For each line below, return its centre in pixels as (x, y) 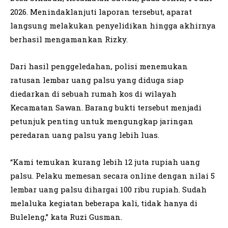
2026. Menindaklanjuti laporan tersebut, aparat (101, 12)
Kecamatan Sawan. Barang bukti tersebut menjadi (106, 108)
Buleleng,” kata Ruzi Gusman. (66, 217)
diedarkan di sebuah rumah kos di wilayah (93, 94)
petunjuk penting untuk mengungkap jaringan (102, 121)
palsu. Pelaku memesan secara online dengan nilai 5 (112, 176)
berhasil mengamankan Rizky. (69, 39)
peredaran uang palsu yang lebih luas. (85, 135)
